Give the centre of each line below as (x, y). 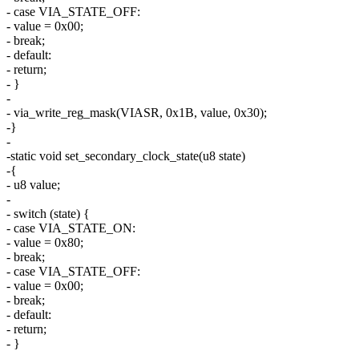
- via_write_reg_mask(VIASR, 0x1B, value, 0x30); (137, 113)
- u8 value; (33, 185)
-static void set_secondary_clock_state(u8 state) (126, 156)
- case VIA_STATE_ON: (71, 228)
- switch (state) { (48, 214)
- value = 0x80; (45, 243)
